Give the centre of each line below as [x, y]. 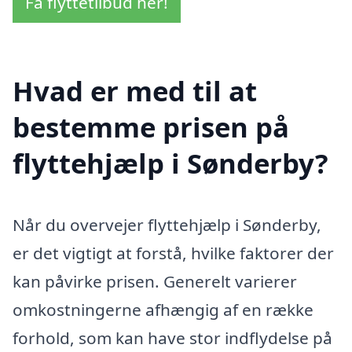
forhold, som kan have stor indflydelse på [172, 338]
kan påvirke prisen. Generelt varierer [155, 282]
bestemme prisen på [151, 127]
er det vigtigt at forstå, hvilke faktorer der [173, 253]
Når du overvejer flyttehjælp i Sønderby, [167, 225]
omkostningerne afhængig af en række [163, 310]
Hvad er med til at [135, 91]
